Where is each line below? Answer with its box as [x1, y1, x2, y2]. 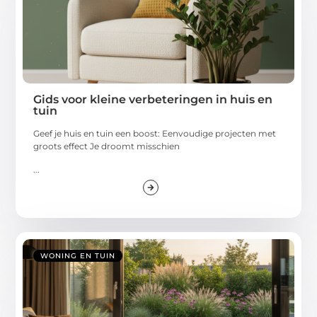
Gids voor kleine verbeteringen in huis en [33, 93, 273, 107]
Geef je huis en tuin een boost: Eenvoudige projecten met [33, 128, 277, 139]
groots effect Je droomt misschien [33, 141, 180, 152]
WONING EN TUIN [40, 251, 116, 261]
